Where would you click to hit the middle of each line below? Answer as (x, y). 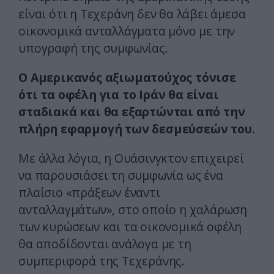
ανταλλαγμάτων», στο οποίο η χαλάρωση (133, 210)
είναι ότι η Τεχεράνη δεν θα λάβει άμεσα (132, 14)
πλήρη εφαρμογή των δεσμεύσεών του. (137, 129)
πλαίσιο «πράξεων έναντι (89, 193)
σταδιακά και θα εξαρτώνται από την (132, 112)
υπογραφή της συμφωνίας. (93, 48)
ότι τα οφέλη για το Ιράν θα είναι (119, 95)
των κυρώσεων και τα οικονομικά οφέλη (130, 227)
